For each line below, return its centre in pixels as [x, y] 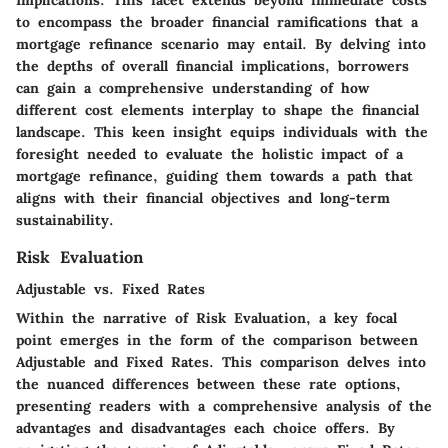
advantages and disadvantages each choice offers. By [205, 427]
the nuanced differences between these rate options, [208, 383]
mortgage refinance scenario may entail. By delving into [221, 43]
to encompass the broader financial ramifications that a [217, 21]
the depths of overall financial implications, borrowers [212, 65]
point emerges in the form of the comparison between [217, 339]
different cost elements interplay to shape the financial [217, 109]
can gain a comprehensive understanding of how [192, 87]
